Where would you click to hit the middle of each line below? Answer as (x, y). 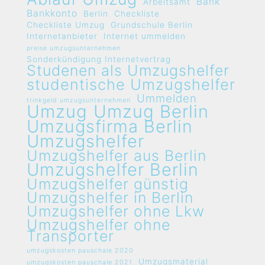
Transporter (70, 236)
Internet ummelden (145, 36)
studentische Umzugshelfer (131, 84)
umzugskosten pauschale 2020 (80, 251)
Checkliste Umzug (66, 25)
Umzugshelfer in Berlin (110, 198)
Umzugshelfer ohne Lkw (116, 211)
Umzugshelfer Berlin (113, 169)
